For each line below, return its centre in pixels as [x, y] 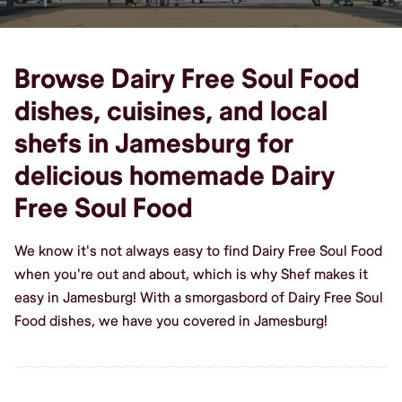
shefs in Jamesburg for [154, 144]
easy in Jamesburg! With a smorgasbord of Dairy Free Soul [199, 297]
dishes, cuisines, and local [171, 111]
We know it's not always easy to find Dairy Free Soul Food [198, 251]
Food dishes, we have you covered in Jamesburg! [171, 321]
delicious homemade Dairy [175, 176]
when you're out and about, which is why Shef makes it [191, 274]
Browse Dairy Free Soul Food [187, 79]
